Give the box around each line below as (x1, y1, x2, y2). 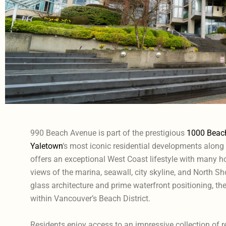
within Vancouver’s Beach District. (30, 193, 150, 203)
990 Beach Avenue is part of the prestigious (30, 128, 187, 138)
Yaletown (30, 141, 63, 151)
